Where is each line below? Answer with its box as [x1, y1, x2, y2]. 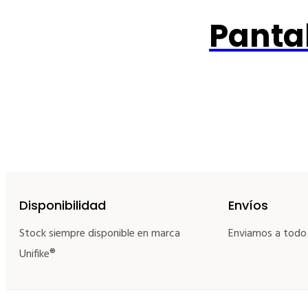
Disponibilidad [19, 197, 106, 214]
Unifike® [19, 245, 56, 264]
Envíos [228, 197, 268, 214]
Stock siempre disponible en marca [19, 225, 180, 243]
